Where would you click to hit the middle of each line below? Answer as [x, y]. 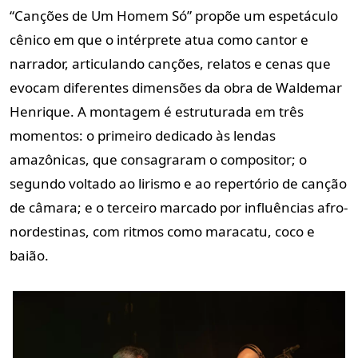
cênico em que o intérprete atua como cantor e [159, 39]
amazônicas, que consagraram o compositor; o [158, 159]
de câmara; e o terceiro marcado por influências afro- [179, 207]
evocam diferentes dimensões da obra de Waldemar [176, 87]
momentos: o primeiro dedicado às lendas [143, 135]
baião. [29, 255]
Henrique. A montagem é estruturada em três [157, 111]
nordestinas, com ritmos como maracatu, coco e [162, 231]
